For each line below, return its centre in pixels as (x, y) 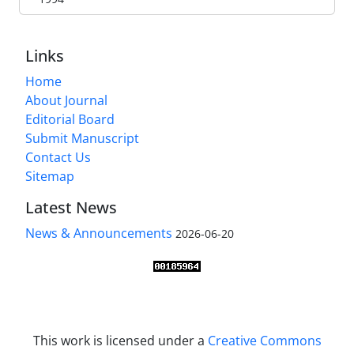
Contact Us (58, 158)
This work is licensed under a (120, 341)
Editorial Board (70, 120)
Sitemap (50, 177)
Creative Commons (264, 341)
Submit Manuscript (82, 139)
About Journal (66, 101)
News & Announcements (99, 233)
